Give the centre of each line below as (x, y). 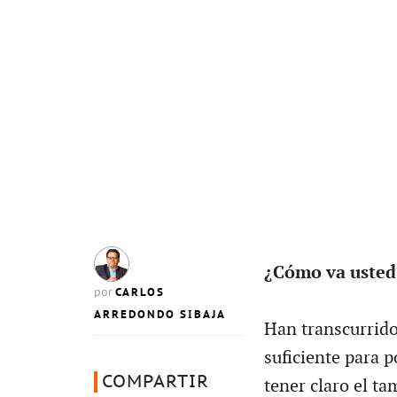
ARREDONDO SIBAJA (160, 314)
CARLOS (140, 292)
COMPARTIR (156, 381)
